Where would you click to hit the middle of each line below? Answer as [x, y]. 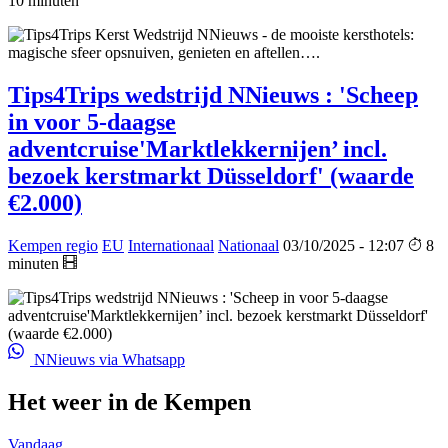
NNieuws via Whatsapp [107, 360]
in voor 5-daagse [92, 122]
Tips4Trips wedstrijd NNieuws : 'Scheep [213, 95]
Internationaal [171, 246]
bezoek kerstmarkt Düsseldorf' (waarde [211, 176]
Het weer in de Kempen [129, 402]
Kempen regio [53, 246]
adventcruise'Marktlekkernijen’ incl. [197, 149]
